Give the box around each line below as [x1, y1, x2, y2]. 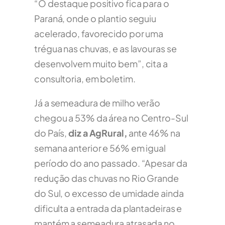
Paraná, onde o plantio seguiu [34, 13, 157, 25]
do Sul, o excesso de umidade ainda [34, 187, 184, 199]
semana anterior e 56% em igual [34, 142, 166, 154]
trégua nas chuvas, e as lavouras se [34, 43, 177, 55]
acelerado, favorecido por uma [34, 28, 164, 40]
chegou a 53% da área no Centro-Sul [34, 112, 188, 124]
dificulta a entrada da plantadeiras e [34, 202, 182, 214]
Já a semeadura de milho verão [34, 97, 161, 109]
